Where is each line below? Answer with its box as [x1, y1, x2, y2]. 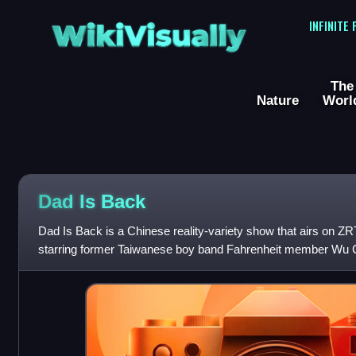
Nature [257, 92, 299, 109]
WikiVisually [46, 9, 251, 52]
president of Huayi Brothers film [37, 261, 201, 275]
